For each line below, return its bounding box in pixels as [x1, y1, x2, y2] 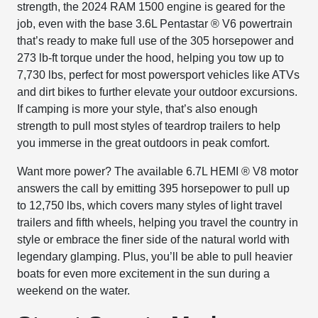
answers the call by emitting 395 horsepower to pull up [17, 182, 290, 194]
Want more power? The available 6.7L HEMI [17, 165, 242, 177]
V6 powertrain [219, 18, 293, 30]
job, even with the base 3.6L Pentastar [17, 18, 212, 30]
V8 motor [250, 165, 299, 177]
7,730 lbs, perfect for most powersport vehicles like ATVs [17, 69, 300, 81]
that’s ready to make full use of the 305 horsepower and [17, 35, 295, 47]
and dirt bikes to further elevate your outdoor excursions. [17, 86, 298, 98]
